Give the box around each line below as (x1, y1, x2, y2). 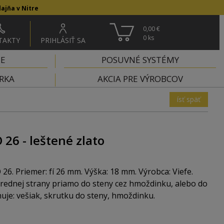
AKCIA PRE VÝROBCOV (97, 73, 183, 84)
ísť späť (177, 94, 200, 104)
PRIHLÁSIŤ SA (40, 35, 85, 45)
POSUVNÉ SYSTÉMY (101, 54, 179, 65)
